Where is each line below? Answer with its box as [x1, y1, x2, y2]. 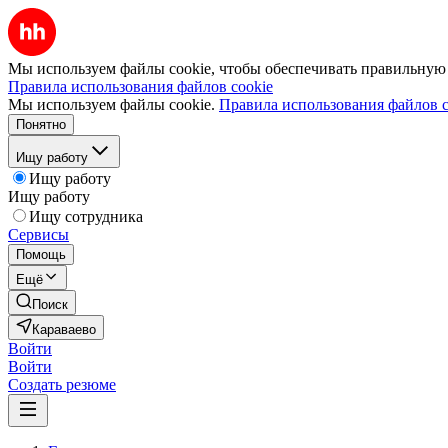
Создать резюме [8, 376, 116, 393]
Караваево [32, 322, 96, 337]
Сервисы [8, 226, 69, 243]
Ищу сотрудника [29, 208, 143, 225]
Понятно [16, 117, 66, 132]
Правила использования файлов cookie [8, 78, 273, 95]
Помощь [16, 247, 66, 262]
